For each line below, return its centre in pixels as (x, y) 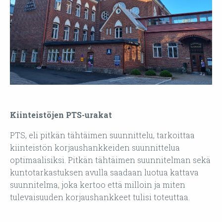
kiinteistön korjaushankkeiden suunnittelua (95, 148)
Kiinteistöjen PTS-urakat (61, 115)
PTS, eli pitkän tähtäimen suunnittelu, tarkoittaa (102, 135)
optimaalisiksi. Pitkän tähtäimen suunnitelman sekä (110, 160)
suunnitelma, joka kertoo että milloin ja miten (98, 185)
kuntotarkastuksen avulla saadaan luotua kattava (104, 172)
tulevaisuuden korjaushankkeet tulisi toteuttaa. (100, 197)
